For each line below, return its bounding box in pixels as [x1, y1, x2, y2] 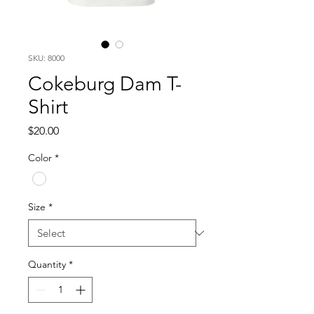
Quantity [28, 258, 66, 271]
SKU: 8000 [28, 53, 64, 63]
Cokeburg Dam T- [28, 72, 182, 95]
